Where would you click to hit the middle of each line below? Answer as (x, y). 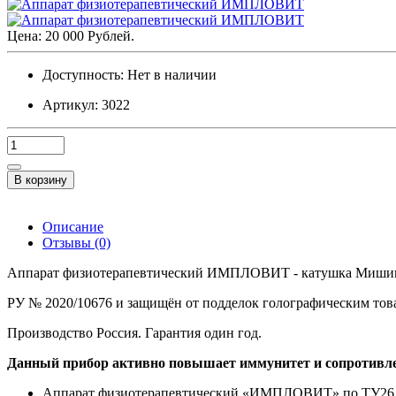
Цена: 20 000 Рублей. (71, 36)
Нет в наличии (172, 75)
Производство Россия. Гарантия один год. (134, 333)
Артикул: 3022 (86, 105)
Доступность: (83, 75)
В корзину (41, 180)
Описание (73, 227)
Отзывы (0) (76, 243)
